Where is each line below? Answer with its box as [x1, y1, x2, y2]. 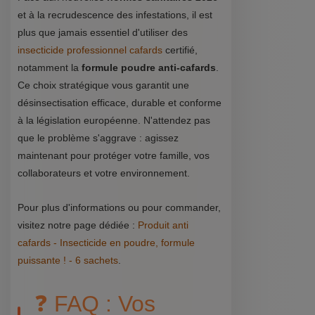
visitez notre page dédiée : [18, 219, 138, 231]
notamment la [18, 61, 82, 73]
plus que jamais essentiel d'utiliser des [18, 26, 188, 38]
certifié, [162, 44, 198, 56]
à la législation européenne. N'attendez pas [18, 114, 210, 126]
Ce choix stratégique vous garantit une [18, 79, 189, 91]
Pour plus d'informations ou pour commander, [18, 201, 221, 213]
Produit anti [138, 219, 188, 231]
